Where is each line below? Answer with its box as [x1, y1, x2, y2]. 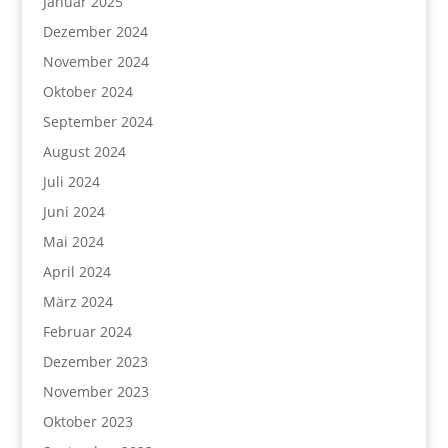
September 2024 [42, 112, 153, 131]
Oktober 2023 [42, 412, 133, 431]
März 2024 [42, 292, 113, 311]
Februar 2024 [42, 322, 132, 341]
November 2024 [42, 52, 149, 71]
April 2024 [42, 262, 111, 281]
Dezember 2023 [42, 352, 148, 371]
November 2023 [42, 382, 149, 401]
